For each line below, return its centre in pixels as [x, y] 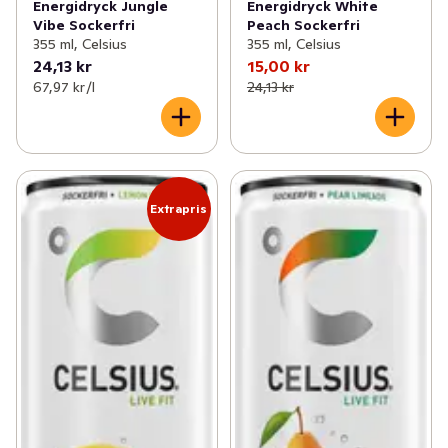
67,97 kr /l [64, 86]
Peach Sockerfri [303, 24]
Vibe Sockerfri [84, 24]
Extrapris [179, 208]
